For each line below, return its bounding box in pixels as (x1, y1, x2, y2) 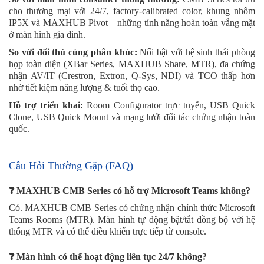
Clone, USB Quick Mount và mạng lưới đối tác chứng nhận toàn (9, 111, 255, 122)
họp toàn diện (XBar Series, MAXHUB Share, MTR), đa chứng (9, 58, 255, 69)
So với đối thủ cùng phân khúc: (9, 47, 137, 57)
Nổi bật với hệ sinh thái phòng (137, 47, 256, 57)
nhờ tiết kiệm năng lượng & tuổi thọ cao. (9, 82, 160, 93)
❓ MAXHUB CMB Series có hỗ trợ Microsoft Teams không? (9, 185, 250, 196)
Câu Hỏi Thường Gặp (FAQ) (9, 159, 133, 171)
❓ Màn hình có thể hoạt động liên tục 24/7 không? (9, 251, 207, 262)
